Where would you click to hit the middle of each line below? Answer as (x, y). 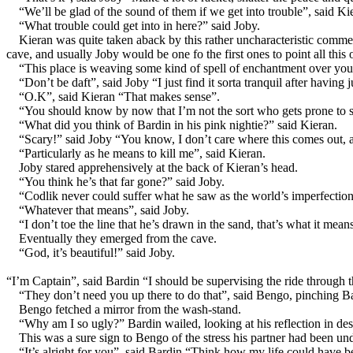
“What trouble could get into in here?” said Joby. (139, 25)
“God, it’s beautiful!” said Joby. (97, 252)
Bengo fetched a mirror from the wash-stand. (130, 309)
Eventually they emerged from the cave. (118, 238)
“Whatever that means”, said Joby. (104, 210)
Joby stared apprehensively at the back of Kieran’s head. (158, 167)
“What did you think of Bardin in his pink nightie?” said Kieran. (178, 124)
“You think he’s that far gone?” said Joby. (122, 181)
